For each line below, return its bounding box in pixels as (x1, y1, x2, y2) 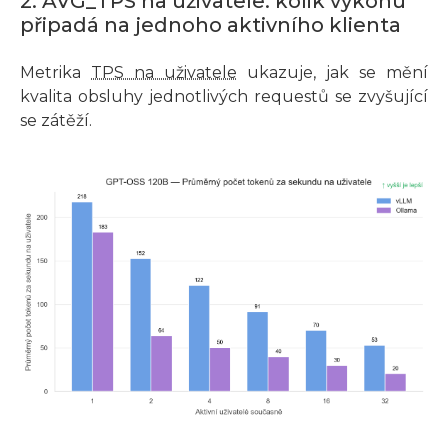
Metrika (20, 62, 91, 82)
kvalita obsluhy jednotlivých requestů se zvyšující (20, 86, 428, 106)
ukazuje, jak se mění (237, 62, 428, 82)
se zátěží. (20, 110, 92, 130)
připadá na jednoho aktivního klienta (20, 12, 401, 37)
